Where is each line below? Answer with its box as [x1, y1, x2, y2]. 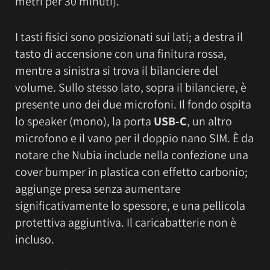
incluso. [15, 231, 54, 247]
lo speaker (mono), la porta [15, 113, 154, 129]
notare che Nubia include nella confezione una [15, 146, 248, 163]
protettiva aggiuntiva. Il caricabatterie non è [15, 214, 236, 230]
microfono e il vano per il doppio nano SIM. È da [15, 130, 254, 146]
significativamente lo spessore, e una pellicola [15, 197, 245, 213]
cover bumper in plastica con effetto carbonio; [15, 163, 248, 180]
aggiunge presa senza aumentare [15, 180, 181, 196]
